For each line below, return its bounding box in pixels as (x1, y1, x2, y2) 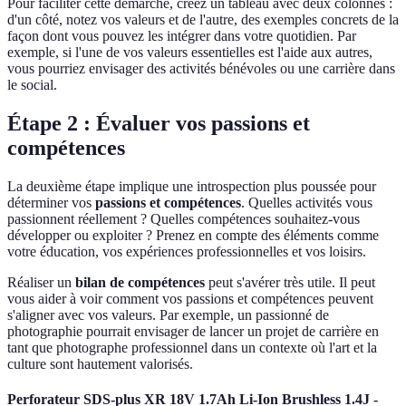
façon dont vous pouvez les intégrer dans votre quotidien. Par (7, 28, 356, 44)
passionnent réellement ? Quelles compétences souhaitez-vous (7, 211, 360, 227)
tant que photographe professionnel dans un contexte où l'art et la (7, 340, 377, 356)
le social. (7, 77, 57, 93)
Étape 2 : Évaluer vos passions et (7, 111, 310, 136)
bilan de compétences (75, 275, 205, 291)
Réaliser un (7, 275, 75, 291)
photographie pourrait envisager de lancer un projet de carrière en (7, 324, 379, 340)
